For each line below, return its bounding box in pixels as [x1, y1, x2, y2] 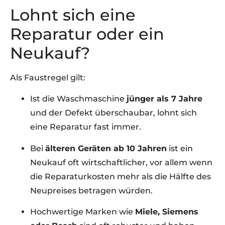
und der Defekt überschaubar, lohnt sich [30, 108, 197, 118]
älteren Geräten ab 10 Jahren [45, 143, 167, 153]
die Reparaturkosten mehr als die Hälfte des [30, 171, 211, 181]
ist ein [167, 143, 193, 153]
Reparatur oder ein [10, 24, 164, 44]
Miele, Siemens [135, 207, 198, 217]
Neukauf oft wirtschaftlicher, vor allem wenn [30, 157, 212, 167]
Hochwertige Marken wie [30, 207, 135, 217]
